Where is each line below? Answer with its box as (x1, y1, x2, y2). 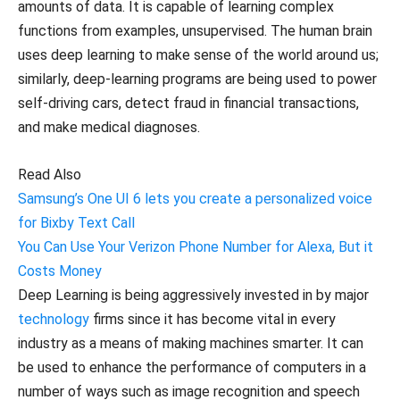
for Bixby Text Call (18, 214, 135, 232)
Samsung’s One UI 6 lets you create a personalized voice (18, 190, 372, 208)
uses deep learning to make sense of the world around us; (18, 46, 379, 64)
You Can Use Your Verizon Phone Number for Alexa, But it (18, 238, 373, 256)
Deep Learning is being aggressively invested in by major (18, 287, 369, 304)
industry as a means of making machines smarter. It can (18, 335, 363, 353)
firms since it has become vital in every (89, 311, 336, 329)
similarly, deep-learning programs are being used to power (18, 71, 377, 88)
